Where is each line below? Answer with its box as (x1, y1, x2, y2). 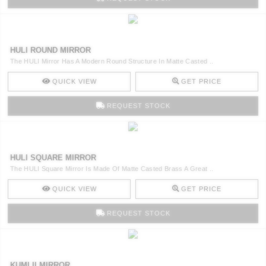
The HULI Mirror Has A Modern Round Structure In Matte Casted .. (10, 57, 214, 65)
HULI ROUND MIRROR (10, 45, 91, 55)
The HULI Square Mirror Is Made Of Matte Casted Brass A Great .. (10, 164, 214, 172)
